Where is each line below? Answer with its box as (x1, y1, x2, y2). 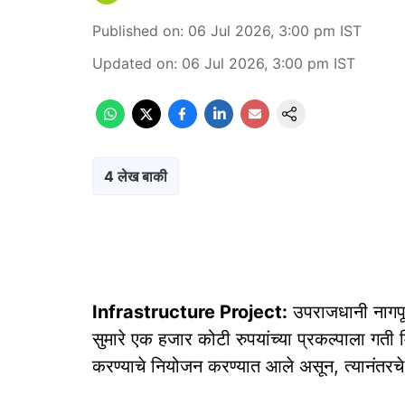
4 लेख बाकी (104, 167, 167, 185)
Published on (92, 22, 180, 40)
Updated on (92, 54, 174, 72)
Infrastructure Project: (92, 301, 287, 323)
